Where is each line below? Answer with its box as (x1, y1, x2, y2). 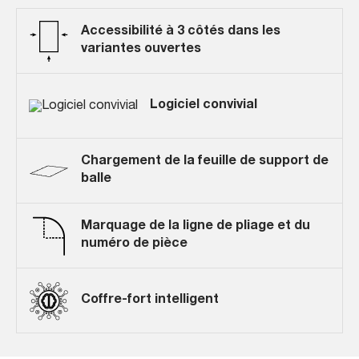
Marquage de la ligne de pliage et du (80, 220, 310, 233)
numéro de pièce (80, 238, 188, 251)
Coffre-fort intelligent (80, 294, 219, 307)
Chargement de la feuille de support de (80, 155, 329, 168)
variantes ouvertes (80, 43, 201, 56)
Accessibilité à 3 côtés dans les (80, 26, 280, 38)
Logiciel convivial (149, 99, 257, 112)
